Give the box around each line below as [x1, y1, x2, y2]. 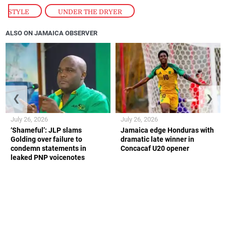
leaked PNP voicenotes [11, 153, 85, 161]
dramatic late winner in [121, 135, 194, 143]
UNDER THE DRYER [58, 8, 122, 16]
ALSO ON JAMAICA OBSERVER [6, 29, 98, 37]
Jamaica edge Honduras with [121, 126, 214, 134]
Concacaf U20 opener [121, 144, 189, 152]
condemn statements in [11, 144, 87, 152]
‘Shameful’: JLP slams [11, 126, 82, 134]
